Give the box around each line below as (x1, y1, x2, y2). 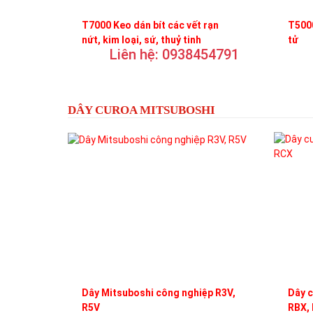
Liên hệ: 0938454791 (110, 45, 239, 63)
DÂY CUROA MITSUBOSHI (68, 103, 215, 117)
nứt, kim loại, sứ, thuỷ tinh (82, 34, 201, 45)
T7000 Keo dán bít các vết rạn (82, 19, 219, 31)
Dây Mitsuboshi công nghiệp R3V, (82, 286, 235, 298)
